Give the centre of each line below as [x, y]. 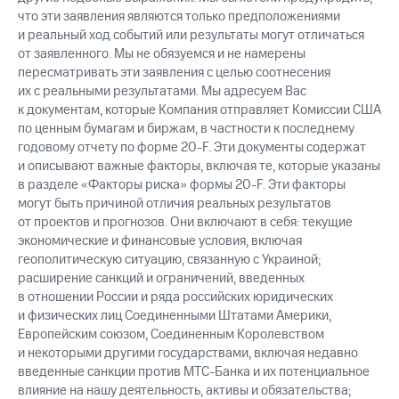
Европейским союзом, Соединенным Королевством [171, 335]
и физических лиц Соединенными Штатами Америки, [175, 316]
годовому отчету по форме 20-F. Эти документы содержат [192, 148]
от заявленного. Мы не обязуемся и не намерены [162, 54]
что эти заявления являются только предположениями [179, 17]
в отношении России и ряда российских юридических [175, 297]
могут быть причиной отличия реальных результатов [175, 204]
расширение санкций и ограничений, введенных [161, 279]
